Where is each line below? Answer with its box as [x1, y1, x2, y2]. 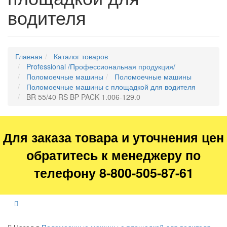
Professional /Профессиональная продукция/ [26, 61, 175, 72]
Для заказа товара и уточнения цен [3, 128, 224, 147]
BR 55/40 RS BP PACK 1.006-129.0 [26, 92, 140, 102]
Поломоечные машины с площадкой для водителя [26, 82, 196, 92]
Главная [15, 51, 43, 62]
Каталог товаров [54, 51, 108, 62]
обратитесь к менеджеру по [26, 146, 201, 165]
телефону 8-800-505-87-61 [33, 164, 194, 182]
